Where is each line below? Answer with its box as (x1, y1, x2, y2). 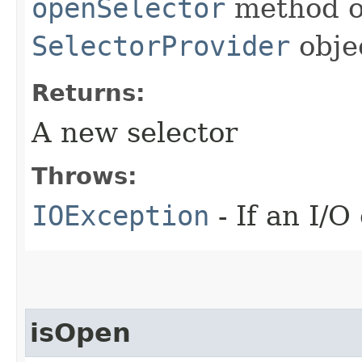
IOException (32, 200, 209, 233)
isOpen (30, 318, 131, 348)
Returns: (32, 79, 145, 107)
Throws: (32, 162, 137, 191)
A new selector (32, 116, 238, 149)
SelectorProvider (32, 30, 290, 63)
